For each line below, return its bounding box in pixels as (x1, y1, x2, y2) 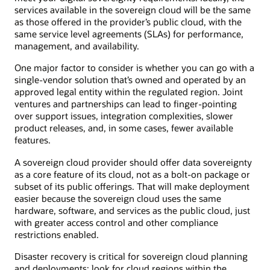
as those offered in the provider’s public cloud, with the (14, 16, 242, 28)
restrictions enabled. (14, 228, 99, 240)
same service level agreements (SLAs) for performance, (14, 28, 243, 40)
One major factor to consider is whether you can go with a (14, 61, 254, 74)
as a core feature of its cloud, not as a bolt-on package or (14, 168, 250, 180)
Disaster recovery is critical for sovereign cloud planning (14, 250, 248, 262)
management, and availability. (14, 40, 139, 52)
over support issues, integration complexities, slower (14, 110, 233, 122)
